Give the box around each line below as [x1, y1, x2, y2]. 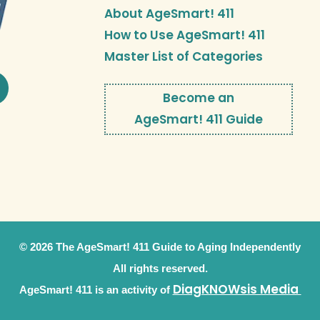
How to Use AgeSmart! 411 [104, 26, 265, 44]
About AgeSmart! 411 [104, 5, 234, 23]
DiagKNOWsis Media [172, 280, 301, 298]
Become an [163, 89, 234, 106]
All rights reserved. [112, 261, 208, 274]
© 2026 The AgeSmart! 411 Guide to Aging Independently [19, 240, 301, 253]
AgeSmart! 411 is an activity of [19, 283, 173, 296]
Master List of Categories [104, 48, 263, 66]
